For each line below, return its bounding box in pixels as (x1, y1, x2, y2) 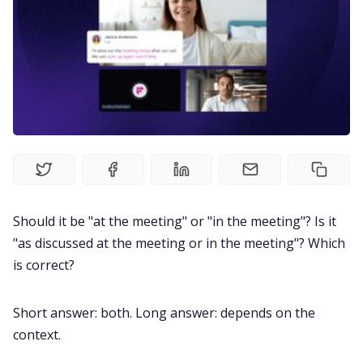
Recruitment (143, 32, 220, 51)
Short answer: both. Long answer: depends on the (13, 304, 315, 322)
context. (13, 326, 61, 344)
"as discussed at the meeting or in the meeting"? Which (13, 234, 345, 253)
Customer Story (133, 233, 230, 251)
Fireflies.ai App (138, 339, 225, 357)
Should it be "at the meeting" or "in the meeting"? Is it (13, 212, 336, 231)
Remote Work (139, 182, 224, 201)
